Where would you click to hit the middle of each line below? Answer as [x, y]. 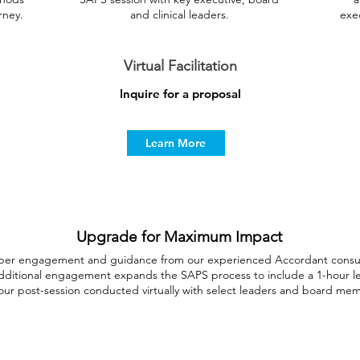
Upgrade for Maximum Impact [179, 237]
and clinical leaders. [179, 14]
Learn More [175, 143]
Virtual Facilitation [180, 66]
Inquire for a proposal [180, 94]
